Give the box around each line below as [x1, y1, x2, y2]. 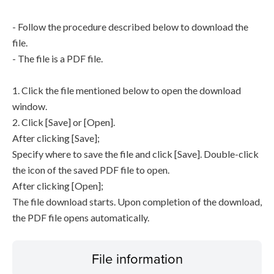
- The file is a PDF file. [12, 53, 103, 64]
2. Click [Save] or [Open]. [12, 116, 115, 128]
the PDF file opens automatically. [12, 212, 149, 223]
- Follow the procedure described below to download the [12, 21, 248, 32]
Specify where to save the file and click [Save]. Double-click [12, 148, 259, 160]
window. [12, 100, 47, 112]
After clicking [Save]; [12, 132, 100, 144]
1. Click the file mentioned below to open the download [12, 84, 241, 96]
